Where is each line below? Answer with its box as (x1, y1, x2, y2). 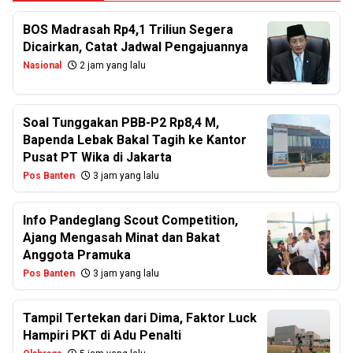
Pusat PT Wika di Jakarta (23, 150, 172, 165)
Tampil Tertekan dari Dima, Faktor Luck (23, 310, 257, 325)
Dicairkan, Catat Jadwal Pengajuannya (23, 39, 248, 54)
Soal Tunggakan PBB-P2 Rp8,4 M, (23, 115, 219, 130)
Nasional (23, 60, 61, 71)
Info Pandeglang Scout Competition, (23, 213, 238, 228)
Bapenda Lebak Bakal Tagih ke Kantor (23, 132, 247, 147)
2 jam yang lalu (77, 60, 146, 71)
